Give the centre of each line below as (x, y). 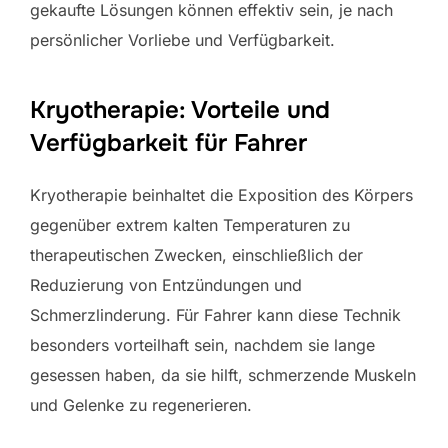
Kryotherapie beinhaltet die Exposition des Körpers (221, 194)
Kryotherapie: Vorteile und (180, 109)
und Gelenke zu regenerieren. (141, 404)
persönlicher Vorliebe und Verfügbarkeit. (182, 39)
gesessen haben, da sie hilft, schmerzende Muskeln (223, 374)
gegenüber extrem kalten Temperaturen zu (190, 224)
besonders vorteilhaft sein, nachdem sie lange (202, 344)
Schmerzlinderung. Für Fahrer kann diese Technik (215, 314)
